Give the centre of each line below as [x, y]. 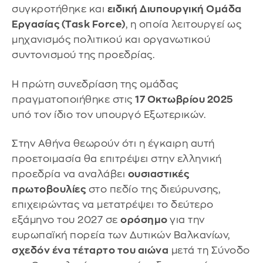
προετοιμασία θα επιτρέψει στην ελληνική [117, 159]
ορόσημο [145, 220]
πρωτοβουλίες [49, 190]
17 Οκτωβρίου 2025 [184, 99]
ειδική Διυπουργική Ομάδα [174, 9]
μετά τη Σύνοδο [209, 251]
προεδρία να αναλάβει [70, 174]
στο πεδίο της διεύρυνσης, [153, 190]
